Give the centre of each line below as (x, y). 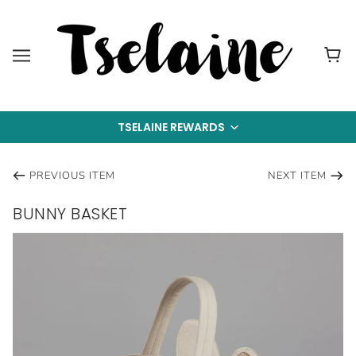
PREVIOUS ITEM (72, 176)
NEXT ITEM (297, 176)
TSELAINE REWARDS (171, 127)
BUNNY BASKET (70, 214)
